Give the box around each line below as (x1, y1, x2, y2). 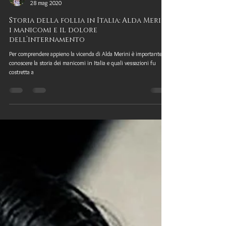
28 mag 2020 (30, 19, 62, 27)
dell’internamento (9, 55, 85, 65)
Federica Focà (30, 11, 62, 18)
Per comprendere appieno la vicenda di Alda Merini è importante (9, 70, 162, 78)
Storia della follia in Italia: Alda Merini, (9, 36, 171, 45)
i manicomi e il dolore (9, 45, 97, 55)
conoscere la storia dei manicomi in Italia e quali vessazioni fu (9, 79, 156, 87)
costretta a (9, 88, 34, 96)
